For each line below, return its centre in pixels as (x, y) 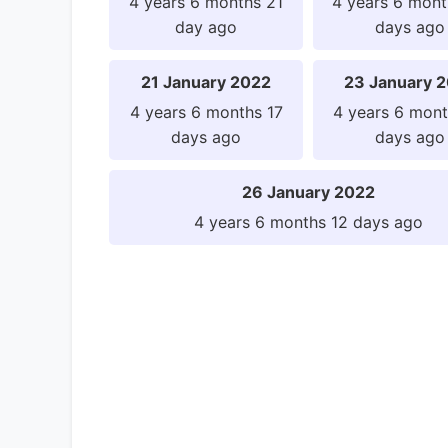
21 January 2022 (206, 81)
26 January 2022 (308, 191)
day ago (206, 26)
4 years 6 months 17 (206, 111)
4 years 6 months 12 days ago (308, 221)
